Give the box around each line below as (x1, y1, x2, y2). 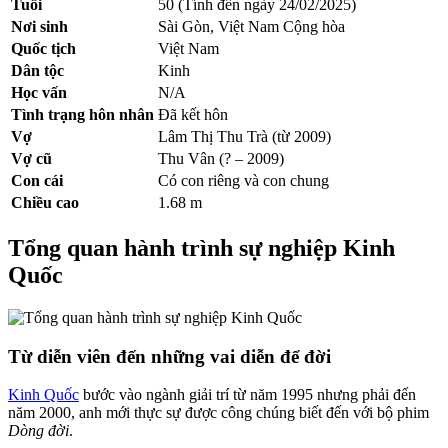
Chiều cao (11, 194, 79, 212)
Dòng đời (8, 422, 69, 440)
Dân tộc (11, 62, 64, 80)
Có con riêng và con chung (158, 172, 329, 190)
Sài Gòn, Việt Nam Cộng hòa (158, 18, 345, 36)
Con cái (11, 172, 63, 190)
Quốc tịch (11, 40, 76, 58)
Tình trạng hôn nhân (11, 106, 154, 124)
